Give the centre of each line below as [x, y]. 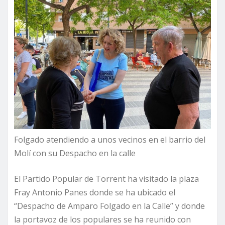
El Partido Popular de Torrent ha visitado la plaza [106, 179]
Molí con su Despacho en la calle [75, 153]
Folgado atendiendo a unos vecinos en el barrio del [110, 140]
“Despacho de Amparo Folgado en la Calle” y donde [109, 206]
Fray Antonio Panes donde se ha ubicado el [95, 193]
